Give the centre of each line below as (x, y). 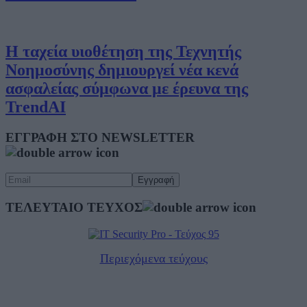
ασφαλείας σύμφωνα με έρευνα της (127, 88)
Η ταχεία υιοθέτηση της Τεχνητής (123, 51)
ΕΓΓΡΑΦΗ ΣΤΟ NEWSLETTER (100, 137)
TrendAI (36, 107)
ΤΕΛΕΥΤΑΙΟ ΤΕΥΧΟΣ (74, 208)
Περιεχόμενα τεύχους (153, 258)
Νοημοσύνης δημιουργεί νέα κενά (122, 70)
